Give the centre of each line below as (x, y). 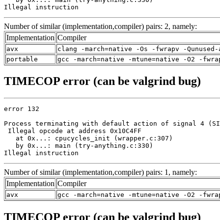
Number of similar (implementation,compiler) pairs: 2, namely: (100, 26)
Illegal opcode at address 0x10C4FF (73, 131)
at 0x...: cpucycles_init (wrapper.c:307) (88, 138)
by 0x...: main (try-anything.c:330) (79, 146)
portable (22, 59)
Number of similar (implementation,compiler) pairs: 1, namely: (100, 172)
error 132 (22, 109)
